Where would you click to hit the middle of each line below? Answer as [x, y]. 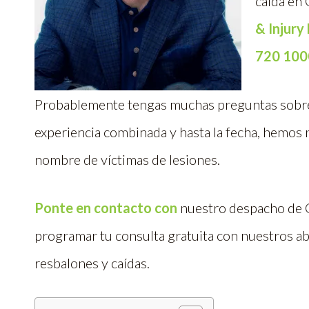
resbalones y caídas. [92, 263]
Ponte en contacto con [106, 208]
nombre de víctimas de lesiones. [127, 159]
